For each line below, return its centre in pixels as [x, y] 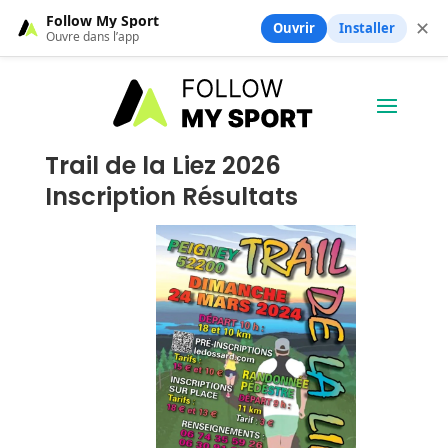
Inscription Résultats [171, 196]
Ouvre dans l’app [92, 36]
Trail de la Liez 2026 [162, 165]
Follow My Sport [102, 20]
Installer [367, 27]
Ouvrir [294, 27]
